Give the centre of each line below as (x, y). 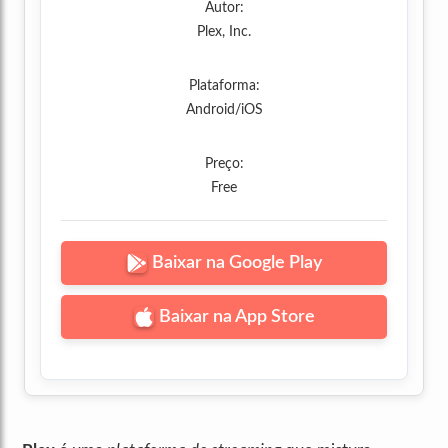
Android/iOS (224, 110)
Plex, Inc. (224, 32)
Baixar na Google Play (236, 263)
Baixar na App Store (236, 317)
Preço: (224, 164)
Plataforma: (224, 86)
